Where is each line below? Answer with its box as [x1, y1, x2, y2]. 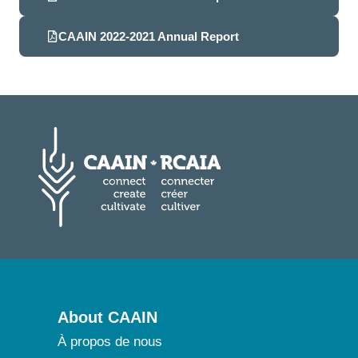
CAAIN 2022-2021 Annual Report [58, 29, 239, 43]
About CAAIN [58, 308, 157, 326]
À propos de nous [58, 333, 162, 349]
